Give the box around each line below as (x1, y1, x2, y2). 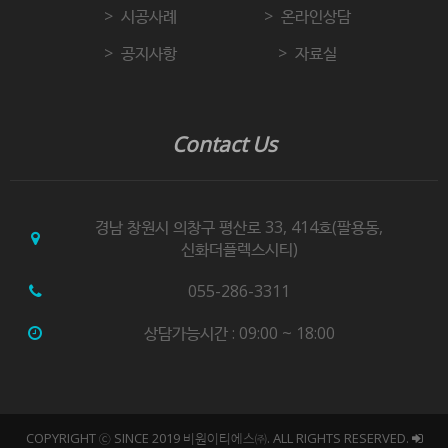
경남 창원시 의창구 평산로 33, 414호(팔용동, (95, 216, 383, 238)
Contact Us (171, 130, 277, 158)
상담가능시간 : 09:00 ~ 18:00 (143, 322, 335, 344)
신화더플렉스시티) (180, 238, 298, 260)
